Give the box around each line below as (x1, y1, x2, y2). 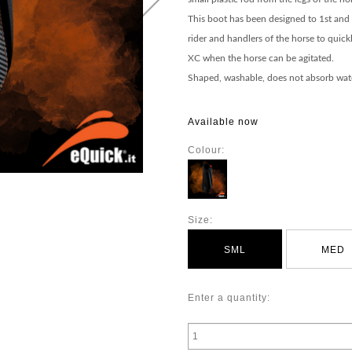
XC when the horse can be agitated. (188, 53, 334, 63)
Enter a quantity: (188, 292, 270, 303)
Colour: (188, 145, 225, 156)
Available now (188, 116, 258, 127)
